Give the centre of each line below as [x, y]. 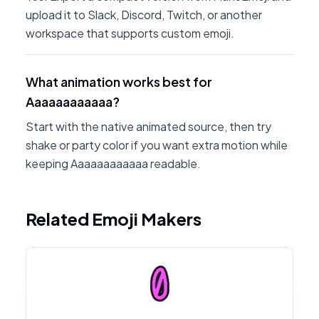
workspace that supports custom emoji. [130, 33]
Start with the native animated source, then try [148, 126]
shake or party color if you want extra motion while [157, 145]
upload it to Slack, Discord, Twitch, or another [144, 15]
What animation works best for [119, 82]
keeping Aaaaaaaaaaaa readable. [113, 163]
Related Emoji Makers [114, 219]
